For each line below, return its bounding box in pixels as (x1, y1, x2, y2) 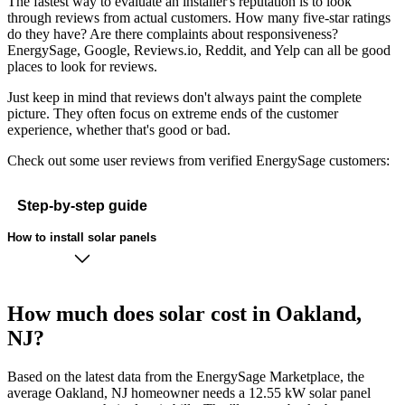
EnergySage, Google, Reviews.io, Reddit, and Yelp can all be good (7, 42, 391, 59)
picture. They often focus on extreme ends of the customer (7, 106, 338, 122)
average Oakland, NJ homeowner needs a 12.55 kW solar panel (7, 385, 371, 401)
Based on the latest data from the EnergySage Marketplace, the (7, 369, 364, 385)
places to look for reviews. (7, 59, 157, 75)
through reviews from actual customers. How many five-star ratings (7, 10, 391, 26)
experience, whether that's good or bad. (7, 122, 231, 138)
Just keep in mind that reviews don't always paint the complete (7, 89, 362, 106)
